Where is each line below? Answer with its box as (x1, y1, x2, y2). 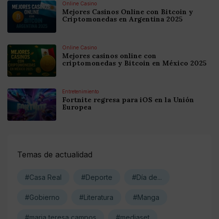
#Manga (133, 193, 159, 202)
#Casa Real (25, 173, 62, 182)
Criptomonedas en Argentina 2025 (62, 15, 183, 24)
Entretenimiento (62, 88, 99, 95)
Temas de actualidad (17, 150, 92, 160)
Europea (62, 103, 91, 112)
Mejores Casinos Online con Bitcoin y (62, 7, 193, 17)
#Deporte (81, 173, 112, 182)
